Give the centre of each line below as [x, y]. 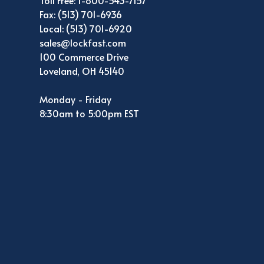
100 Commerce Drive [84, 57]
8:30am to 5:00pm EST [90, 113]
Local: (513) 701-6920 [86, 29]
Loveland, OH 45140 [82, 71]
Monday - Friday [76, 99]
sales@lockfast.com [83, 43]
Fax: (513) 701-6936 [81, 14]
